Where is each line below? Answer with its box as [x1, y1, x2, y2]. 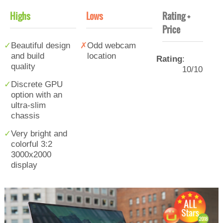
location [87, 51, 116, 60]
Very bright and [11, 128, 67, 138]
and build [11, 51, 44, 60]
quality [11, 61, 35, 71]
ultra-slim [11, 100, 46, 110]
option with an [11, 90, 62, 99]
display [11, 160, 37, 169]
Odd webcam [87, 40, 136, 50]
